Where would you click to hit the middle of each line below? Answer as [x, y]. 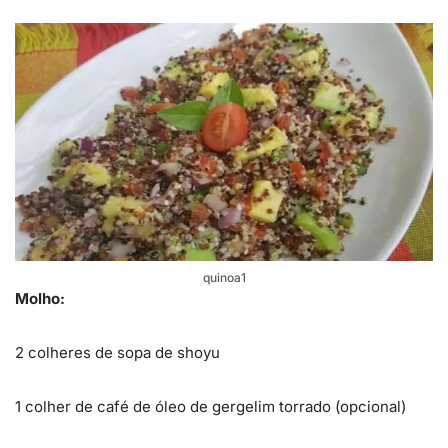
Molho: [40, 299]
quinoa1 [224, 278]
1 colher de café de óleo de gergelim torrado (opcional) [210, 407]
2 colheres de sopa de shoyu [117, 353]
